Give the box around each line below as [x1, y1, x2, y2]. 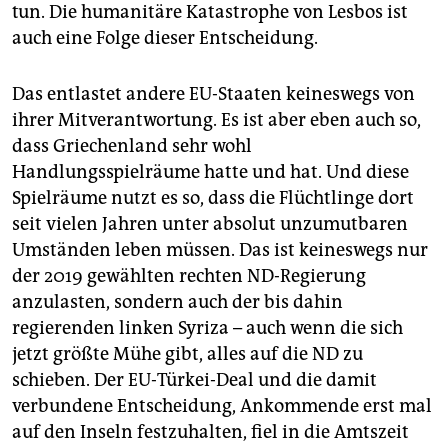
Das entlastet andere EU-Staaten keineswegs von [12, 83, 415, 106]
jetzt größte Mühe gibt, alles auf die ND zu [12, 343, 363, 366]
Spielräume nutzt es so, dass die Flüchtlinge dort [12, 187, 414, 210]
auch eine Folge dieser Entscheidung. [12, 27, 318, 50]
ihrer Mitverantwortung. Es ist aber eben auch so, [12, 109, 421, 132]
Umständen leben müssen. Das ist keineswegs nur [12, 239, 428, 262]
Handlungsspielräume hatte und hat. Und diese [12, 161, 409, 184]
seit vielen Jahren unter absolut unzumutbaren [12, 213, 408, 236]
